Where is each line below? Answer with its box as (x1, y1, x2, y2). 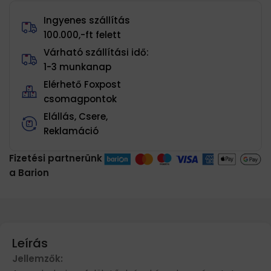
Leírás (12, 234, 48, 252)
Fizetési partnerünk (9, 151, 102, 165)
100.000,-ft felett (44, 28, 122, 41)
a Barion (9, 166, 49, 179)
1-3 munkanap (44, 60, 112, 73)
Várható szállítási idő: (44, 45, 149, 59)
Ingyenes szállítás (44, 13, 131, 27)
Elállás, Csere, (44, 109, 108, 123)
